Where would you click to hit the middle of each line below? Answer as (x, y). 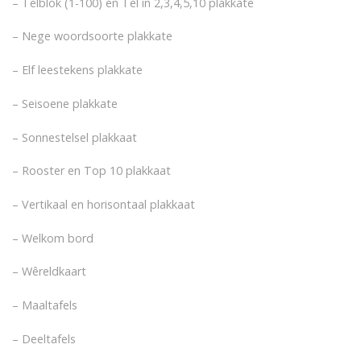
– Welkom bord (53, 238)
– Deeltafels (44, 338)
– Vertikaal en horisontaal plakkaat (104, 204)
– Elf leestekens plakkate (77, 70)
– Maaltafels (45, 305)
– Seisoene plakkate (65, 103)
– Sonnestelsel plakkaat (75, 137)
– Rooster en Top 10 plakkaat (91, 171)
